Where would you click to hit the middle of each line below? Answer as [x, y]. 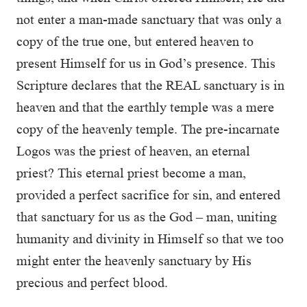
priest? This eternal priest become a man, [131, 173]
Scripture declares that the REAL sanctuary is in [150, 85]
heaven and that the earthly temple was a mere [145, 107]
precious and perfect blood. [92, 282]
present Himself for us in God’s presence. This [146, 63]
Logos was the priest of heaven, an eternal [133, 151]
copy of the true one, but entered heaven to [135, 41]
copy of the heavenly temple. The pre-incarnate [148, 129]
